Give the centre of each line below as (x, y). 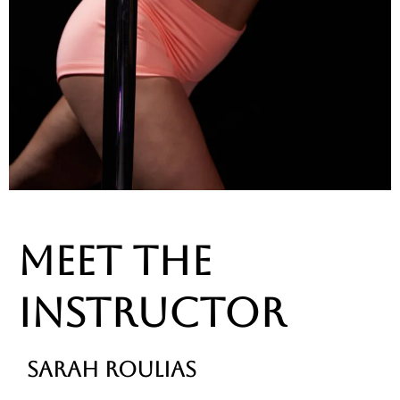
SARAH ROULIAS (112, 370)
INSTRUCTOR (152, 313)
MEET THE (115, 261)
